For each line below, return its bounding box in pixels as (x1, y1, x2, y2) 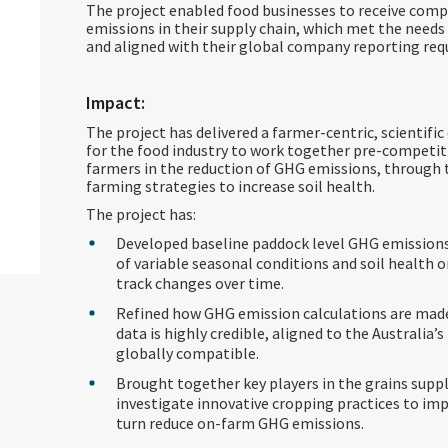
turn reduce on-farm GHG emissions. (115, 413, 364, 433)
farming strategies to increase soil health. (85, 176, 375, 196)
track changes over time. (115, 273, 284, 293)
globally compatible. (115, 343, 259, 363)
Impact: (85, 91, 145, 114)
